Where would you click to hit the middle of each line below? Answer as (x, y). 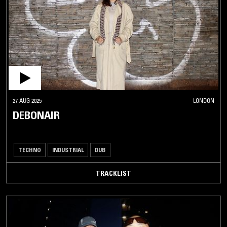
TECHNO (30, 150)
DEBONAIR (36, 116)
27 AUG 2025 (27, 101)
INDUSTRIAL (68, 150)
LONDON (204, 101)
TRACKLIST (113, 174)
